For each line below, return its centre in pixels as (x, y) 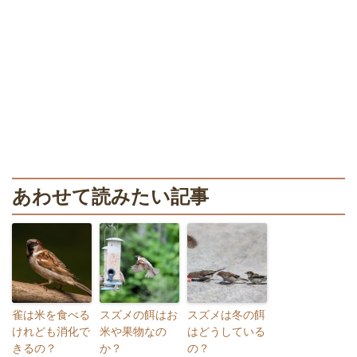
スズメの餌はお (139, 314)
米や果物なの (133, 331)
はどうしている (226, 331)
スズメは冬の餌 (226, 314)
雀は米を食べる (51, 314)
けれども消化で (51, 331)
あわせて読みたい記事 (110, 196)
